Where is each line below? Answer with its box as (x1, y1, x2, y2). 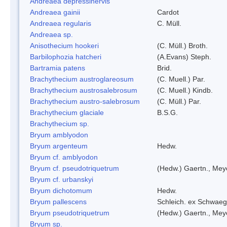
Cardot (157, 8, 179, 16)
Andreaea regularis (30, 19, 91, 27)
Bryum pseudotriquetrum (30, 208, 109, 217)
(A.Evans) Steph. (157, 52, 211, 61)
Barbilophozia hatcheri (30, 52, 101, 61)
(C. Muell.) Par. (157, 74, 205, 83)
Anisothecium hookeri (30, 41, 99, 50)
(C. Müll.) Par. (157, 97, 201, 105)
